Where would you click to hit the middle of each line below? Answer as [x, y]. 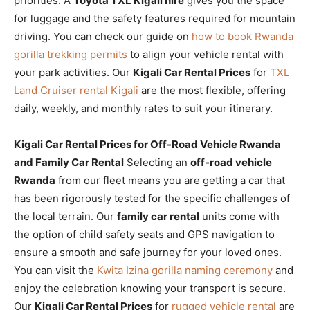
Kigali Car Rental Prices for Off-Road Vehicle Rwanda [147, 144]
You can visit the [55, 270]
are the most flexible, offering [212, 90]
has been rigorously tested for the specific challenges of [152, 198]
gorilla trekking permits [71, 54]
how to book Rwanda [243, 36]
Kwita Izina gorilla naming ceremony [185, 270]
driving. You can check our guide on [103, 36]
